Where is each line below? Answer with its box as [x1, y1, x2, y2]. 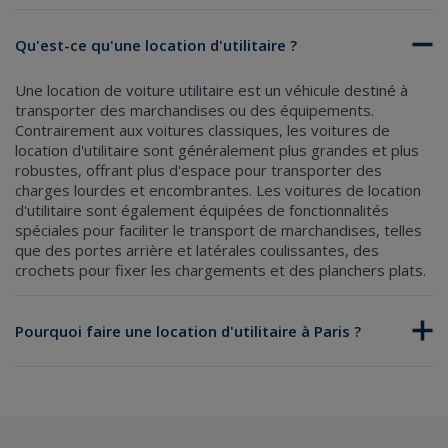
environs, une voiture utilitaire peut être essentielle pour [15, 425, 404, 446]
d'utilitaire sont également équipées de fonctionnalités [15, 199, 389, 220]
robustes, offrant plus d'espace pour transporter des [15, 159, 382, 180]
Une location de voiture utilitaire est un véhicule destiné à [15, 79, 408, 100]
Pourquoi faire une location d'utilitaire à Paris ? [15, 320, 361, 341]
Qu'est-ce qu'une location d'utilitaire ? [15, 34, 297, 55]
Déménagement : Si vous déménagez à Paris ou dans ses [15, 405, 410, 426]
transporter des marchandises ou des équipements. [15, 99, 374, 120]
